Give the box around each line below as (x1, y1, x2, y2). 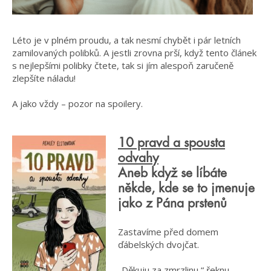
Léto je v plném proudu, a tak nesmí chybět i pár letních (12, 33, 241, 46)
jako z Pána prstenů (118, 197, 227, 210)
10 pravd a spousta (118, 136, 225, 149)
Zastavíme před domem (118, 226, 218, 238)
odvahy (118, 151, 158, 165)
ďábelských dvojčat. (118, 238, 199, 251)
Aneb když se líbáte (118, 166, 227, 180)
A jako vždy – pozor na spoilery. (12, 97, 143, 109)
